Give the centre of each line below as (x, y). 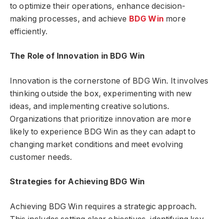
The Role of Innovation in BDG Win (77, 56)
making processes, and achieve (69, 19)
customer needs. (41, 157)
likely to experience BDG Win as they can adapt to (103, 131)
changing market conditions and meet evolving (97, 144)
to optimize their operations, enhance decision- (98, 6)
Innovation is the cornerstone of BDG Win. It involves (109, 81)
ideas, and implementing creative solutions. (89, 106)
